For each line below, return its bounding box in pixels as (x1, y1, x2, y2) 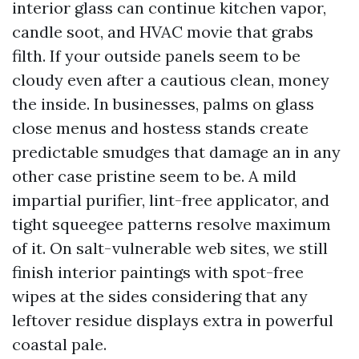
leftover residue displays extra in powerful (12, 310, 333, 330)
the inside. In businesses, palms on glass (12, 94, 314, 114)
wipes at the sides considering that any (12, 286, 308, 306)
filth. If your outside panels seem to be (12, 46, 301, 66)
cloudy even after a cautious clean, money (12, 70, 329, 90)
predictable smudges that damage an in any (12, 142, 341, 162)
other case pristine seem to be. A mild (12, 166, 296, 186)
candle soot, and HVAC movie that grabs (12, 22, 313, 42)
